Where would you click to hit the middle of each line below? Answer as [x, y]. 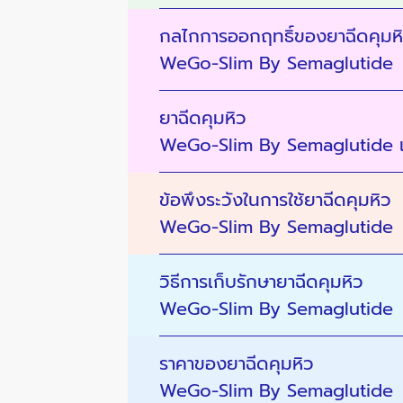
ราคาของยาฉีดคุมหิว [237, 364]
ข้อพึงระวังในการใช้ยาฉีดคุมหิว [275, 200]
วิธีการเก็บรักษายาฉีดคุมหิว [261, 282]
